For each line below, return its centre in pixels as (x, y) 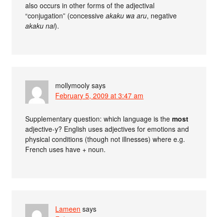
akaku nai (40, 26)
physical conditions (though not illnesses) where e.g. (105, 139)
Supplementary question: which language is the (99, 119)
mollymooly (73, 85)
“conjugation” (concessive (66, 16)
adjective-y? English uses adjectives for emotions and (107, 129)
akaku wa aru (126, 16)
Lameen (68, 209)
